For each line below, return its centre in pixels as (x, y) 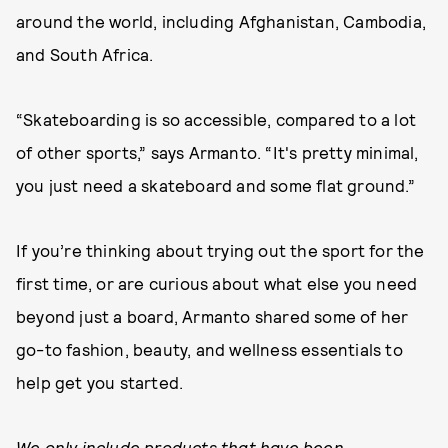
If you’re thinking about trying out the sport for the (220, 250)
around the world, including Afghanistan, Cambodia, (221, 21)
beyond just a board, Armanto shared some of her (212, 316)
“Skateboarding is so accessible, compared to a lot (216, 119)
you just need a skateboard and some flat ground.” (215, 185)
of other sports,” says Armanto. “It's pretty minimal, (217, 152)
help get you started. (100, 382)
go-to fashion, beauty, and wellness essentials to (209, 349)
